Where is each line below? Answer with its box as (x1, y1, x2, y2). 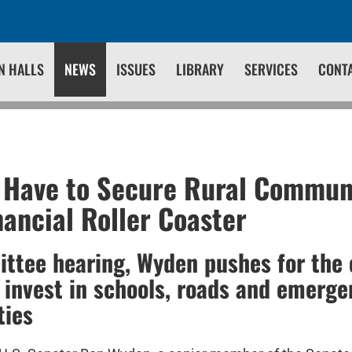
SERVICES (244, 59, 298, 79)
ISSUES (116, 59, 156, 79)
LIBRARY (176, 59, 224, 79)
